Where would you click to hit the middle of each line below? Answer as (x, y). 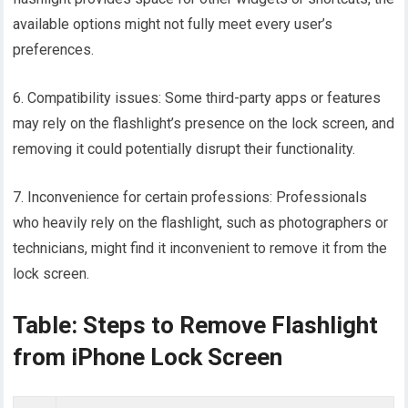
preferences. (54, 50)
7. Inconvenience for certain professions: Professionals (190, 198)
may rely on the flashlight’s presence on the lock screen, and (204, 124)
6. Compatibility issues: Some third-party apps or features (197, 98)
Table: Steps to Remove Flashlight (196, 326)
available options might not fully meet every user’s (173, 25)
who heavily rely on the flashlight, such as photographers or (201, 223)
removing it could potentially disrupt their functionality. (184, 149)
